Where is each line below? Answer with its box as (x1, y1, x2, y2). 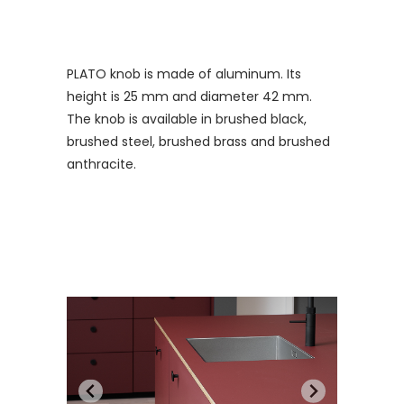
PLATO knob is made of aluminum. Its (67, 64, 301, 83)
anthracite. (67, 154, 136, 173)
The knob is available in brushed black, (67, 109, 307, 128)
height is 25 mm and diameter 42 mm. (67, 87, 312, 106)
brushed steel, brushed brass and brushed (67, 132, 330, 151)
